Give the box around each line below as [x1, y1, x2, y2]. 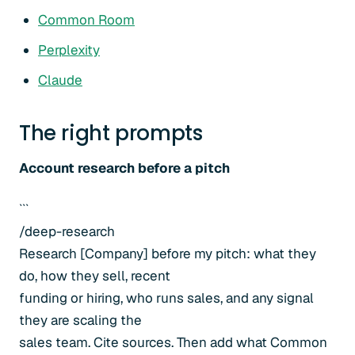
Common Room [38, 11, 135, 29]
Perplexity [38, 41, 100, 59]
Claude [38, 71, 82, 89]
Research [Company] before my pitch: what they [19, 245, 316, 262]
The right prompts [19, 119, 203, 147]
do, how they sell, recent [19, 267, 170, 284]
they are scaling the [19, 311, 142, 329]
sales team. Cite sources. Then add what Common [19, 334, 327, 351]
